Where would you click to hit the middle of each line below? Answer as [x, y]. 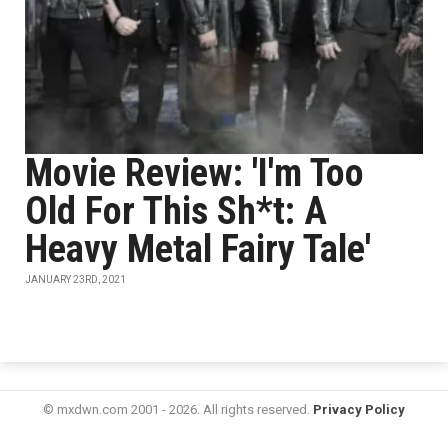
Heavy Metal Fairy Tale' [198, 249]
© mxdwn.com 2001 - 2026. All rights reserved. [178, 409]
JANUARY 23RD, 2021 [75, 279]
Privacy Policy [359, 409]
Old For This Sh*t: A [176, 211]
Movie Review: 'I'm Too [194, 173]
